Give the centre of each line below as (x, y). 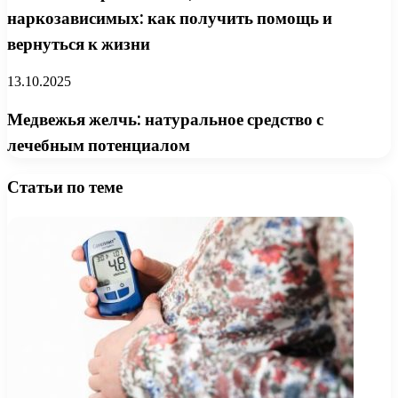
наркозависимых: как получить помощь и (170, 19)
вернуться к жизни (79, 44)
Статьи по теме (65, 187)
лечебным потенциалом (99, 145)
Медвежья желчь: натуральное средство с (165, 119)
